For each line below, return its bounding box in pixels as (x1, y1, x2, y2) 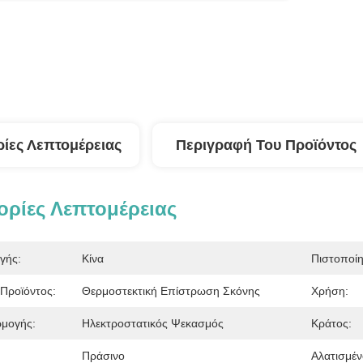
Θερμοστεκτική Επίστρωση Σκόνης (82, 284, 260, 297)
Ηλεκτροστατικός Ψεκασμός (82, 317, 224, 330)
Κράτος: (311, 317, 352, 330)
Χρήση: (311, 284, 348, 297)
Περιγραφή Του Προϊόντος (175, 137, 357, 153)
